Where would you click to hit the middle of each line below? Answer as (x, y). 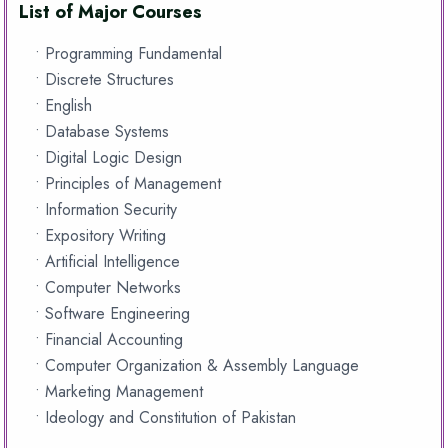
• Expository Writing (100, 236)
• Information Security (106, 210)
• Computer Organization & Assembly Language (197, 366)
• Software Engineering (112, 314)
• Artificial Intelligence (107, 262)
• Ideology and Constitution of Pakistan (165, 418)
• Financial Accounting (109, 340)
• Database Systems (102, 132)
